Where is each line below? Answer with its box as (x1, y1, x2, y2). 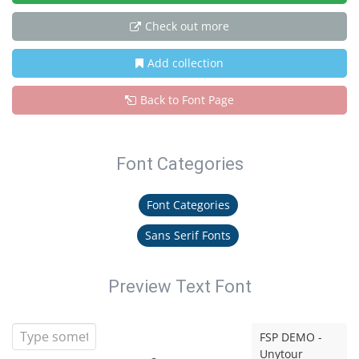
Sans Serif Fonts (145, 228, 231, 243)
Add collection (147, 55, 224, 71)
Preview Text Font (107, 276, 252, 296)
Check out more (145, 18, 229, 34)
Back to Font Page (140, 92, 234, 107)
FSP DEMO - (260, 329, 323, 345)
